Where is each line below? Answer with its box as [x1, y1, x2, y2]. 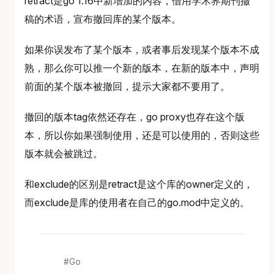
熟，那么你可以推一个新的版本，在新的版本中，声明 [24, 61, 259, 74]
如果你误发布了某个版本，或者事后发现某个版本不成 [24, 43, 259, 56]
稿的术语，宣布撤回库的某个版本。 [24, 12, 181, 25]
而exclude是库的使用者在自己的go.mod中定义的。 [24, 196, 250, 209]
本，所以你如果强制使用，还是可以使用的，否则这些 [24, 128, 259, 141]
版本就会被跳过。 [24, 147, 103, 160]
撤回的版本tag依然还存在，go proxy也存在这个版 [24, 110, 245, 123]
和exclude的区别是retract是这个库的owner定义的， [24, 177, 253, 190]
